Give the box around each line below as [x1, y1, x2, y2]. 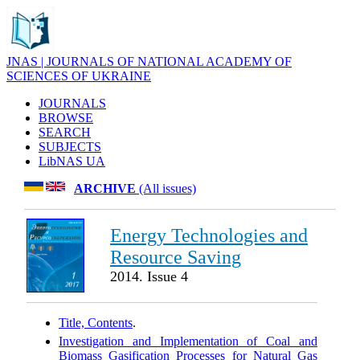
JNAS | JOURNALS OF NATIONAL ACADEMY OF [6, 55, 292, 68]
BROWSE [39, 111, 93, 125]
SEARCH [39, 125, 91, 139]
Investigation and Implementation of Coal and [59, 334, 317, 349]
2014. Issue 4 [110, 268, 188, 284]
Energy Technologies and [110, 225, 308, 246]
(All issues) [136, 182, 196, 195]
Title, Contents [59, 316, 133, 329]
